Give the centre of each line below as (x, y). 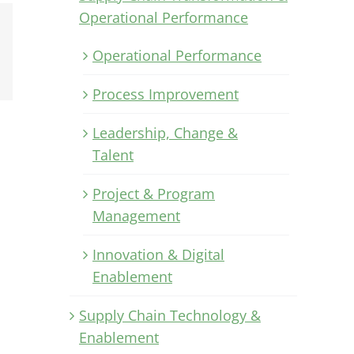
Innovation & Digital (158, 254)
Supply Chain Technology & (170, 315)
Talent (113, 154)
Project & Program (154, 193)
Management (136, 215)
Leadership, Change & (165, 132)
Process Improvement (166, 94)
